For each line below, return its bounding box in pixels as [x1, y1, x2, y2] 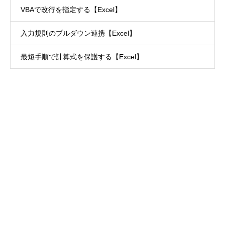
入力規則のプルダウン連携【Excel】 [21, 29, 136, 38]
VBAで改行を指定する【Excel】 [21, 6, 122, 14]
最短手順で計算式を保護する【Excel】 [21, 53, 143, 61]
